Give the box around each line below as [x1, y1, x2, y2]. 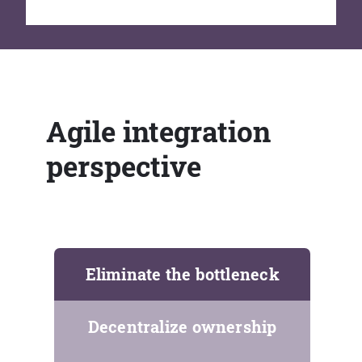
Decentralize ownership [87, 316, 277, 338]
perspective [46, 147, 202, 185]
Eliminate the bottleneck [85, 263, 280, 285]
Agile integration [46, 112, 271, 150]
